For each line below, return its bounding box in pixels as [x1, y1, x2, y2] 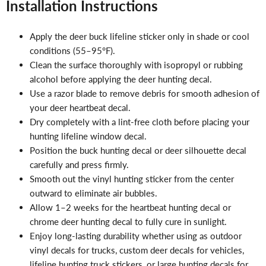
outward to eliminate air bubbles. [30, 187, 157, 198]
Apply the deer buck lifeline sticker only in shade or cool [30, 30, 249, 42]
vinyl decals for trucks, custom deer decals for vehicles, [30, 244, 244, 255]
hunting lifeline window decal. [30, 130, 147, 141]
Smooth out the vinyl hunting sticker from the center [30, 173, 234, 184]
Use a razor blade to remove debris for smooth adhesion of [30, 87, 259, 99]
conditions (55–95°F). [30, 45, 115, 56]
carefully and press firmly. [30, 159, 129, 170]
